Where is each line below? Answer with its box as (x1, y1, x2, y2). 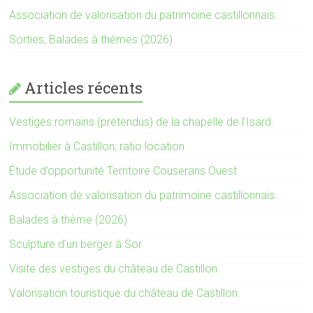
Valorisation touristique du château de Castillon (9, 286, 238, 300)
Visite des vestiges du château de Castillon (9, 261, 218, 275)
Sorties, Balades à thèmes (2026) (9, 32, 173, 46)
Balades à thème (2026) (9, 212, 128, 226)
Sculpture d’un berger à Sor (9, 237, 143, 251)
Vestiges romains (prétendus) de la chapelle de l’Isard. (9, 115, 275, 129)
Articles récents (24, 77, 143, 98)
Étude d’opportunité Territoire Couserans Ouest (9, 163, 238, 177)
